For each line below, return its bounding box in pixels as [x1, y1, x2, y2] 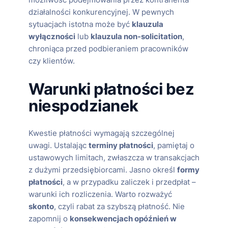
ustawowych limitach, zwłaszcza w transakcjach [28, 153, 199, 162]
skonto [28, 202, 54, 211]
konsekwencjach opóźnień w [70, 214, 177, 223]
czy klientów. [28, 56, 75, 66]
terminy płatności [89, 140, 153, 150]
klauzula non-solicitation [91, 32, 182, 42]
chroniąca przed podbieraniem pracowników [28, 44, 188, 54]
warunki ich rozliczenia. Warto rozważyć [28, 189, 172, 199]
